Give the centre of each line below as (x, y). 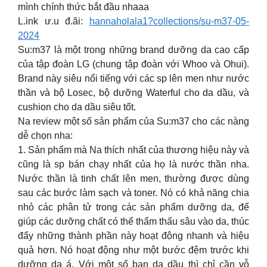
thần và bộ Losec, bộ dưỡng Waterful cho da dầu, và (133, 93)
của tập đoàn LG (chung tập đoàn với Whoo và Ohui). (133, 64)
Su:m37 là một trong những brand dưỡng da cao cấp (133, 50)
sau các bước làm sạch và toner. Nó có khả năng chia (133, 193)
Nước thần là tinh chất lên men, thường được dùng (133, 178)
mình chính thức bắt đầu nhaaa (83, 7)
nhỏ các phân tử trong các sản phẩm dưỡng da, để (133, 207)
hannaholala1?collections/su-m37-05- (169, 21)
